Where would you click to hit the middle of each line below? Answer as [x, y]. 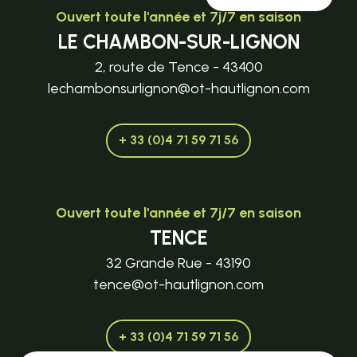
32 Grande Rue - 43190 [178, 263]
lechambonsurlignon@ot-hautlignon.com [178, 88]
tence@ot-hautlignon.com [178, 284]
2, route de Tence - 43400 [178, 67]
